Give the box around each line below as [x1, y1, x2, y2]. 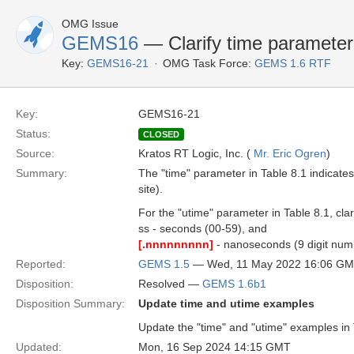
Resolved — [138, 277, 202, 290]
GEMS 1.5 [138, 258, 190, 270]
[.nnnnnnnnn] [138, 238, 213, 250]
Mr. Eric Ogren [254, 147, 326, 160]
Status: [16, 127, 51, 140]
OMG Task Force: [163, 57, 251, 70]
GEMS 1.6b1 [202, 277, 266, 290]
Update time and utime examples [138, 297, 314, 310]
